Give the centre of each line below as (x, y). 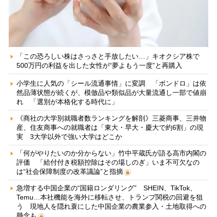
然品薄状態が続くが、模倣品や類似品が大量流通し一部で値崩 (111, 92)
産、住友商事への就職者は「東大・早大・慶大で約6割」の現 (110, 127)
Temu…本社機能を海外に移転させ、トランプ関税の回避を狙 (109, 197)
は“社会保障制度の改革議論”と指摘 (70, 171)
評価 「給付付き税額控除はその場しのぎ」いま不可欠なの (108, 162)
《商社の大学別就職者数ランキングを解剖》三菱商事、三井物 (111, 118)
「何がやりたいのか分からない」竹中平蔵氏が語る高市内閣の (111, 153)
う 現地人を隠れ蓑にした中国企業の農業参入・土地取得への (111, 206)
